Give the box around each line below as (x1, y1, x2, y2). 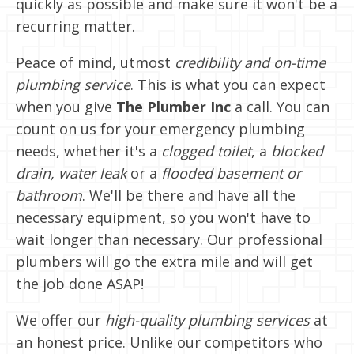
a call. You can (231, 96, 330, 116)
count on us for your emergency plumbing (16, 119, 305, 138)
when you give (16, 96, 116, 116)
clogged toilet (161, 141, 251, 160)
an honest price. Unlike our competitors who (16, 332, 322, 352)
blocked (271, 141, 323, 160)
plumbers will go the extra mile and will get (16, 251, 313, 271)
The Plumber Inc (116, 96, 231, 116)
